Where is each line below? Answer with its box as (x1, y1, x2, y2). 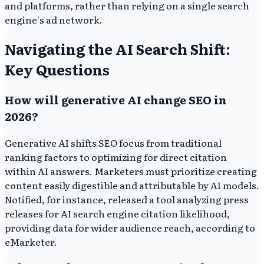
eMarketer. (5, 234, 57, 249)
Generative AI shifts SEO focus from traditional (5, 135, 222, 150)
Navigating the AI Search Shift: (5, 38, 230, 59)
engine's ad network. (5, 12, 103, 27)
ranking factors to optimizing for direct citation (5, 149, 227, 164)
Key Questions (5, 58, 110, 80)
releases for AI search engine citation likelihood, (5, 206, 230, 220)
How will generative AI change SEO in (5, 91, 227, 108)
